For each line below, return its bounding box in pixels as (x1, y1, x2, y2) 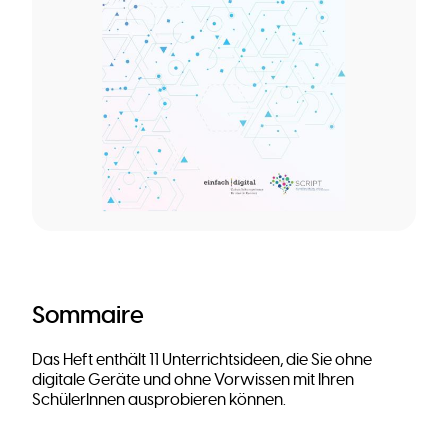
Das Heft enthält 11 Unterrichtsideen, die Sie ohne (32, 350, 372, 370)
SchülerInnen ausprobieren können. (32, 390, 286, 410)
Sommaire (32, 299, 144, 330)
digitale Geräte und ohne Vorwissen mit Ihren (32, 370, 354, 390)
